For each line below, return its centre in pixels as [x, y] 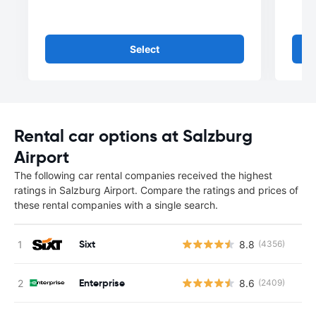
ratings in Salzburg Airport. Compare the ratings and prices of [156, 190]
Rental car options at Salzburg [133, 136]
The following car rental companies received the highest [143, 175]
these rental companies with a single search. [116, 205]
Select [145, 49]
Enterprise [102, 282]
